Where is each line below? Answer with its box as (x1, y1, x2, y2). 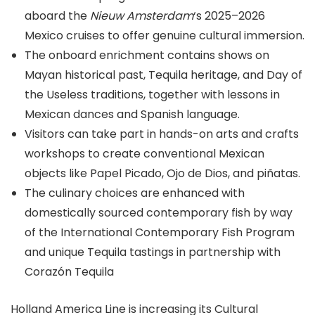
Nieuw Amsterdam (90, 8, 193, 24)
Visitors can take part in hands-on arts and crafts (25, 126, 299, 142)
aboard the (25, 8, 90, 24)
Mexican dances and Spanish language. (25, 106, 240, 122)
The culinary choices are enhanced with (25, 185, 245, 201)
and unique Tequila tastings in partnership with (25, 244, 281, 260)
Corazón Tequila (25, 264, 114, 280)
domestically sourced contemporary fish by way (25, 205, 292, 221)
